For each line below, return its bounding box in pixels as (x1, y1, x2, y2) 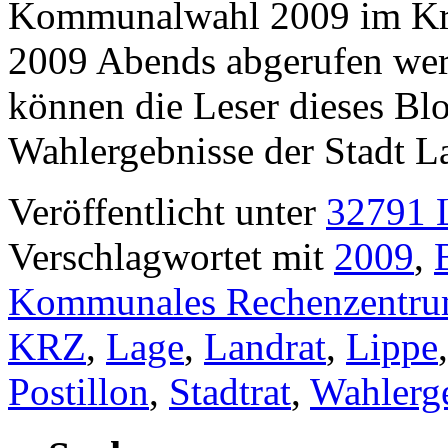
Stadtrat (169, 369, 291, 413)
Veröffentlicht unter (8, 189, 316, 233)
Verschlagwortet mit (8, 234, 324, 278)
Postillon (8, 369, 149, 413)
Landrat (204, 324, 326, 368)
